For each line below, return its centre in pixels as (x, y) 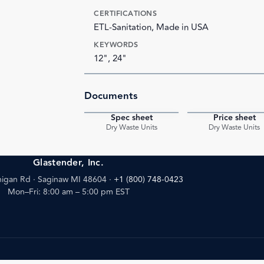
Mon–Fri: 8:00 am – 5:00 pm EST (68, 192)
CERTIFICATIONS (126, 13)
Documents (111, 96)
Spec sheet (131, 118)
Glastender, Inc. (68, 163)
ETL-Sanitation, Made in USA (151, 27)
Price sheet (234, 118)
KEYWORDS (116, 44)
